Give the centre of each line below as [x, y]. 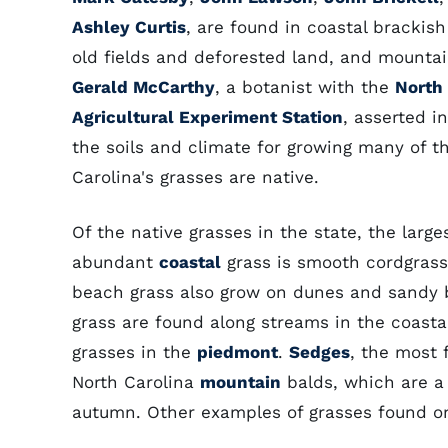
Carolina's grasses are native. [195, 177]
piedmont [237, 352]
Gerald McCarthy [143, 87]
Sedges [319, 352]
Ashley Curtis [129, 27]
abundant [115, 262]
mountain [240, 382]
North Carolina [136, 382]
